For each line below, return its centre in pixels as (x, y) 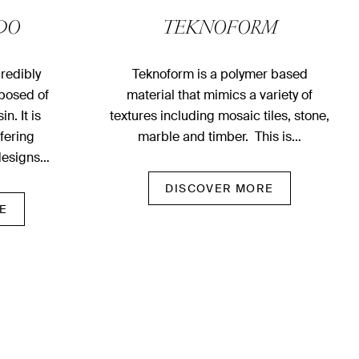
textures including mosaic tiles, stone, (220, 116)
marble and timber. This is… (220, 137)
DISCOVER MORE (220, 189)
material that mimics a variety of (220, 95)
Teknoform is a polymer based (220, 75)
